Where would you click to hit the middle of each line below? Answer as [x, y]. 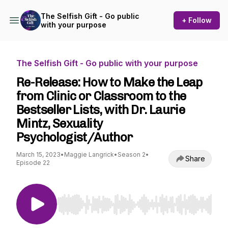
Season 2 [132, 154]
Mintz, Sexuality [60, 123]
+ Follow [197, 20]
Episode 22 [33, 163]
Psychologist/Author [75, 137]
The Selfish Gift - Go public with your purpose [107, 63]
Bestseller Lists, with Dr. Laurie [101, 110]
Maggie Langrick [89, 154]
